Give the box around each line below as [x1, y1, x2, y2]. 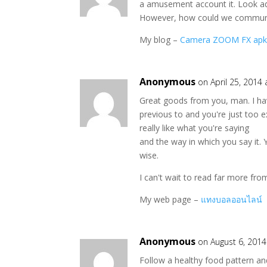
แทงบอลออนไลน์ [201, 194, 263, 205]
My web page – [139, 194, 201, 205]
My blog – [139, 34, 181, 45]
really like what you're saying [139, 122, 250, 133]
